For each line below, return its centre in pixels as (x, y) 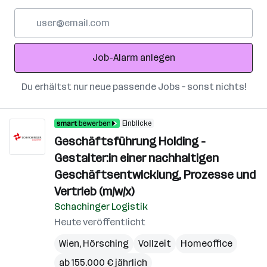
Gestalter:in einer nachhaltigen (136, 158)
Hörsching (106, 243)
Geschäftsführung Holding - (130, 141)
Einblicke (137, 123)
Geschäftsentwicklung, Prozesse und (155, 175)
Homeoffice (207, 243)
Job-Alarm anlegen (133, 58)
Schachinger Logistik (101, 207)
